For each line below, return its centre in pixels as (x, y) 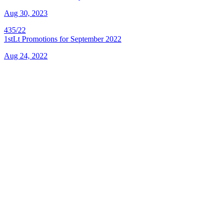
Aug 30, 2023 (26, 13)
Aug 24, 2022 (26, 55)
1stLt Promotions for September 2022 (63, 39)
